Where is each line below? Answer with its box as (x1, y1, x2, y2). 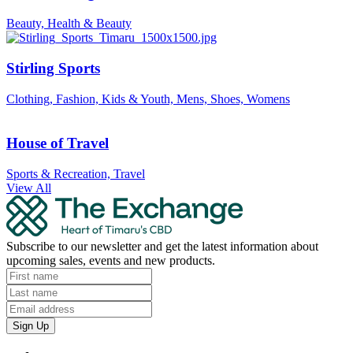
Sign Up (13, 319, 49, 332)
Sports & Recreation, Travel (6, 166, 145, 180)
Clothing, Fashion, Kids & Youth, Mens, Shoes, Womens (6, 91, 290, 106)
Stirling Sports (6, 59, 100, 76)
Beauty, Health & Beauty (6, 17, 132, 31)
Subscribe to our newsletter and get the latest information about (6, 239, 318, 253)
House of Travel (6, 135, 109, 152)
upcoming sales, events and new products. (6, 253, 215, 267)
